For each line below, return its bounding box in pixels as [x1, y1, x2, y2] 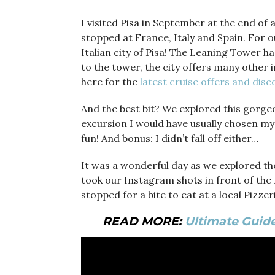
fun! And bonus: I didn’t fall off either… [81, 132, 258, 145]
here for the [81, 76, 140, 88]
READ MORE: [103, 214, 185, 229]
